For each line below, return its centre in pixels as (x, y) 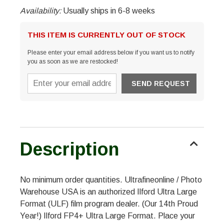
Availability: (41, 11)
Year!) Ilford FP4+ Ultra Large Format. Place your (107, 216)
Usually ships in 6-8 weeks (109, 11)
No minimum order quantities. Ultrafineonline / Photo (111, 180)
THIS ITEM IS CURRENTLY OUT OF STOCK (106, 35)
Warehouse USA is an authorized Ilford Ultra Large (108, 192)
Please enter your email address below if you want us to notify (111, 53)
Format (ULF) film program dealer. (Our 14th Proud (109, 204)
